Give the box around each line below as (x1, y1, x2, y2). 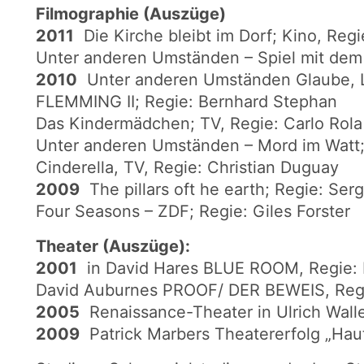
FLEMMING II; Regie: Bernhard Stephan (36, 92, 337, 112)
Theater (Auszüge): (36, 236, 190, 257)
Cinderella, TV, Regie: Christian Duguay (36, 158, 339, 178)
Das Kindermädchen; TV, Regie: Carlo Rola (36, 114, 362, 134)
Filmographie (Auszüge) (36, 4, 226, 24)
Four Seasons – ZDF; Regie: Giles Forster (36, 201, 350, 222)
